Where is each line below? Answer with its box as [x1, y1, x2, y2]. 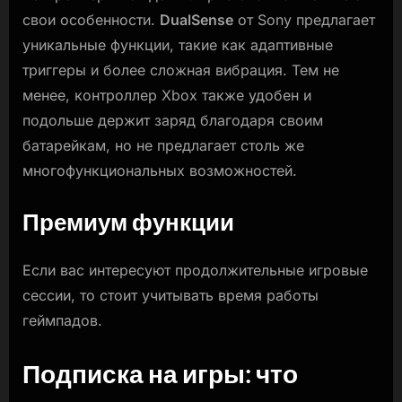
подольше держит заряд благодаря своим [22, 111, 323, 130]
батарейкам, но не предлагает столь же [22, 136, 304, 155]
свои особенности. [22, 11, 160, 30]
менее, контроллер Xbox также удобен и [22, 86, 311, 105]
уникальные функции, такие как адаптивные [22, 36, 333, 55]
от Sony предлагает [233, 11, 375, 30]
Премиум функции [22, 207, 234, 237]
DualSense [160, 11, 233, 30]
